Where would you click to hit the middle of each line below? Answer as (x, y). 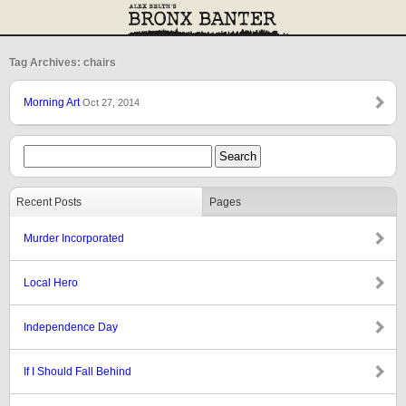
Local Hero (51, 283)
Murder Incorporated (74, 238)
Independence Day (71, 327)
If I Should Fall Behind (77, 372)
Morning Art (53, 102)
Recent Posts (49, 202)
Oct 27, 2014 (111, 102)
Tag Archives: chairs (63, 63)
